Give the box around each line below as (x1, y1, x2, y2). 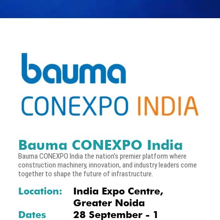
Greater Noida (73, 197, 145, 209)
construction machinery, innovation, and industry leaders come (18, 160, 197, 169)
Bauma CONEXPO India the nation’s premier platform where (18, 151, 187, 161)
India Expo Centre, (73, 185, 164, 197)
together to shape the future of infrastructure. (18, 169, 153, 178)
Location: (18, 185, 62, 197)
